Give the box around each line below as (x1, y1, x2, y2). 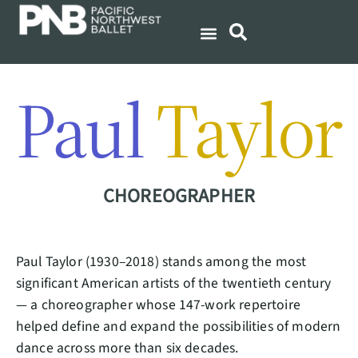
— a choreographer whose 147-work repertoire (16, 295, 300, 315)
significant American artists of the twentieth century (16, 273, 332, 293)
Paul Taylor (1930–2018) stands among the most (16, 252, 307, 272)
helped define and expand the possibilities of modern (16, 316, 341, 336)
